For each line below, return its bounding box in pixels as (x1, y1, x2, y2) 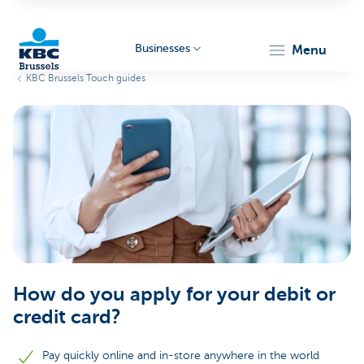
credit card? (13, 305, 121, 328)
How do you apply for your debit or (13, 283, 336, 305)
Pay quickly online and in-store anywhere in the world (42, 349, 319, 362)
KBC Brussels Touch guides (26, 72, 145, 84)
